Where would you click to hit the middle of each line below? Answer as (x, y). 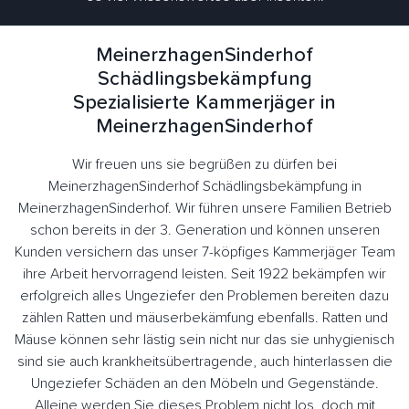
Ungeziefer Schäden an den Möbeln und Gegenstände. (204, 384)
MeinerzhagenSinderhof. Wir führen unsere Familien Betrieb (204, 209)
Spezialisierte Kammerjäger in (204, 104)
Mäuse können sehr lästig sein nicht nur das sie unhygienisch (204, 340)
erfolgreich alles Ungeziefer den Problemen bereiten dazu (204, 296)
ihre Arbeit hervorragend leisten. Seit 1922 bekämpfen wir (204, 274)
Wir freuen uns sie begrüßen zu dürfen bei (204, 165)
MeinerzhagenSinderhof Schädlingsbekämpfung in (204, 187)
